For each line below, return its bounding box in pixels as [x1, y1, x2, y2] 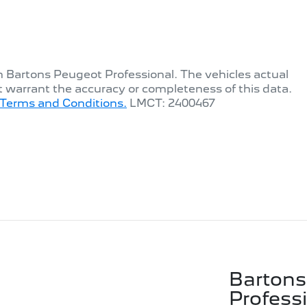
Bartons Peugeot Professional [6, 68, 174, 82]
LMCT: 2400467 [130, 97, 215, 110]
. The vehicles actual [174, 68, 288, 82]
